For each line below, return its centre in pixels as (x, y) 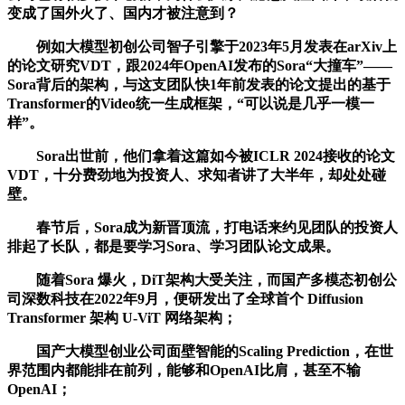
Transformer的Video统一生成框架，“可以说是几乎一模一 (191, 103)
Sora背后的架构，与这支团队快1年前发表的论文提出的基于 (199, 84)
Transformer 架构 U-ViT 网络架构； (122, 317)
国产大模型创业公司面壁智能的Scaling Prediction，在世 (200, 351)
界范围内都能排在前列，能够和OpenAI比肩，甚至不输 (184, 370)
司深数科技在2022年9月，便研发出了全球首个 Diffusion (185, 298)
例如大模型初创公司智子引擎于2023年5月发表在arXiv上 (202, 46)
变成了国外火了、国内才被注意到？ (123, 13)
